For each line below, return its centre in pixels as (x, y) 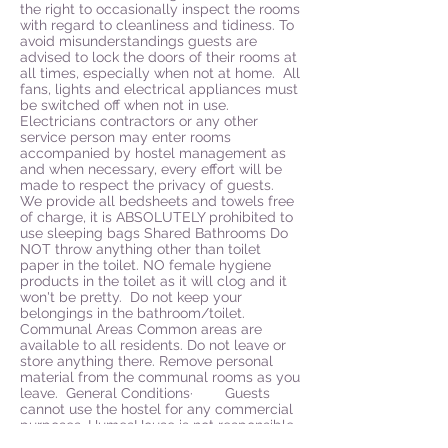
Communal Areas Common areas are (141, 329)
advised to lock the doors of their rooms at (158, 57)
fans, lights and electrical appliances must (159, 89)
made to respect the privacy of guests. (149, 185)
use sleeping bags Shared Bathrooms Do (154, 233)
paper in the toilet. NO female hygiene (145, 265)
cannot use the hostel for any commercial (156, 409)
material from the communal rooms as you (160, 377)
